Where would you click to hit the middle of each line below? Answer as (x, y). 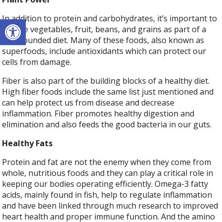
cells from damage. (38, 62)
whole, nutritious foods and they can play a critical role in (108, 173)
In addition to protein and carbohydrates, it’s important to (110, 19)
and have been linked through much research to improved (110, 206)
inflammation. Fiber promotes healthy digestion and (98, 114)
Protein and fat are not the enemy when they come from (107, 162)
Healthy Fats (28, 143)
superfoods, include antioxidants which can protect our (104, 51)
